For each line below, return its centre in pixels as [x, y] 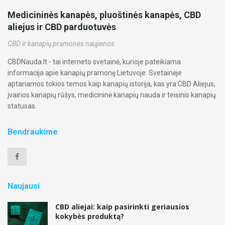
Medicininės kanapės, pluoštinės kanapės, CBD [104, 15]
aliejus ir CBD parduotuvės [62, 27]
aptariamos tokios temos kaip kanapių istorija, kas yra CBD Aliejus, [111, 84]
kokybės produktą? [90, 216]
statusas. [22, 106]
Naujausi [24, 186]
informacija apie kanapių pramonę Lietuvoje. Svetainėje [95, 73]
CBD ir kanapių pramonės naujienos [61, 43]
